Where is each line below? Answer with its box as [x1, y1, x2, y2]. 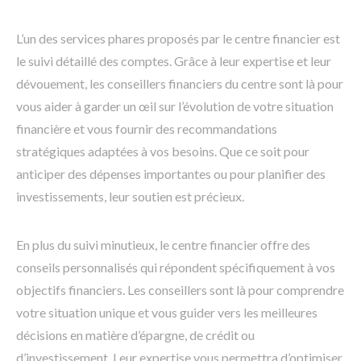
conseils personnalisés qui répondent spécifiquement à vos [16, 259, 335, 275]
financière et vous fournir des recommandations [16, 120, 277, 136]
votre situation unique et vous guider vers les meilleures [16, 304, 317, 320]
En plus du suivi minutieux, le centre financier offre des [16, 236, 310, 252]
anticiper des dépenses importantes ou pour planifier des [16, 165, 326, 181]
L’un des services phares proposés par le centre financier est [16, 30, 340, 46]
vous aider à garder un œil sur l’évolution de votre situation [16, 98, 334, 114]
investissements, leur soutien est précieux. [16, 188, 244, 204]
